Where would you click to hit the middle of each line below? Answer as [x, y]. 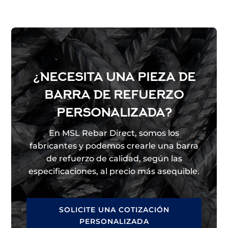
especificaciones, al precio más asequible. [114, 172]
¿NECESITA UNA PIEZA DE [114, 77]
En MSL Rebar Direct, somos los [114, 133]
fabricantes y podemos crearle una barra [114, 146]
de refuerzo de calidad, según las [114, 159]
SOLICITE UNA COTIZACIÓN [114, 210]
